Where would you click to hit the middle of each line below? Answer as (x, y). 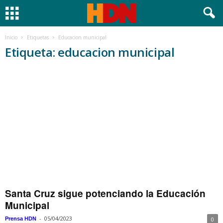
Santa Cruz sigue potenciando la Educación (105, 194)
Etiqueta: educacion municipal (90, 52)
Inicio (11, 37)
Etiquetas (38, 37)
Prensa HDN (21, 219)
